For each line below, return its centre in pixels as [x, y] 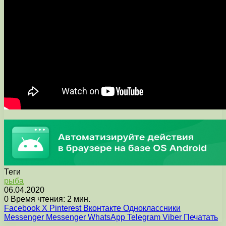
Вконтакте [102, 208]
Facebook [22, 208]
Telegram [144, 217]
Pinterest [65, 208]
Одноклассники [152, 208]
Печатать [201, 217]
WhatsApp [106, 217]
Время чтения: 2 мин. [49, 199]
